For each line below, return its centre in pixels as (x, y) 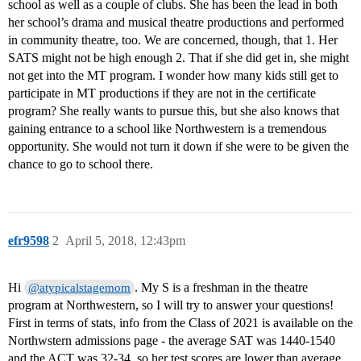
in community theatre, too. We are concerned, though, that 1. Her (173, 40)
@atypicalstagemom (80, 288)
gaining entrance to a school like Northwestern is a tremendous (167, 129)
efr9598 (29, 241)
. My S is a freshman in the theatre (222, 288)
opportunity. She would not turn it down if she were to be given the (178, 147)
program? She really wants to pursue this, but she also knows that (174, 111)
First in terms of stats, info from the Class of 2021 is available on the (180, 323)
